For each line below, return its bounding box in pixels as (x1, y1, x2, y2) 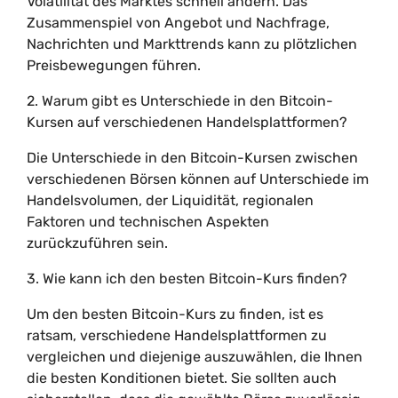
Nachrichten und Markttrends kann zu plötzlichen (27, 36, 357, 52)
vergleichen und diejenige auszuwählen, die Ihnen (27, 348, 362, 365)
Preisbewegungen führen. (27, 57, 201, 74)
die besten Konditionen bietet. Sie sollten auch (27, 370, 337, 386)
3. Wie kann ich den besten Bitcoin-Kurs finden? (27, 270, 347, 287)
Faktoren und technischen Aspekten (27, 213, 269, 230)
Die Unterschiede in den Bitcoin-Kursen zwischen (27, 149, 358, 166)
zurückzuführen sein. (27, 235, 168, 251)
